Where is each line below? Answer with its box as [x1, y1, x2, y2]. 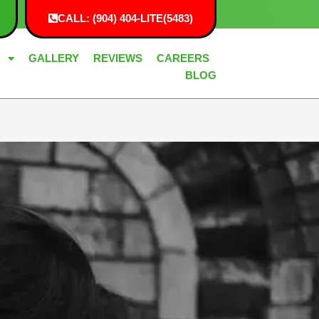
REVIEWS [93, 52, 142, 64]
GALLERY [28, 52, 79, 64]
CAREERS [157, 52, 209, 64]
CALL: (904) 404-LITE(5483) [58, 11, 193, 24]
